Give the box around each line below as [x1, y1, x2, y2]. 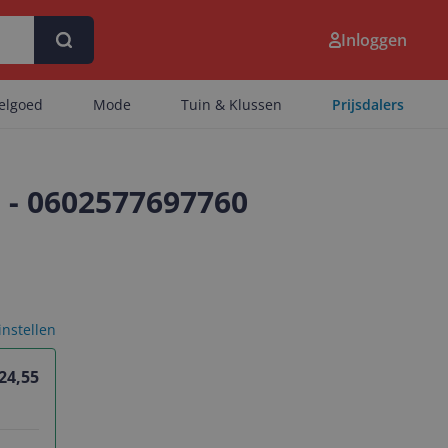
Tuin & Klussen [181, 95, 282, 114]
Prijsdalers [332, 95, 404, 114]
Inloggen [341, 29, 407, 51]
